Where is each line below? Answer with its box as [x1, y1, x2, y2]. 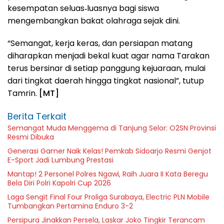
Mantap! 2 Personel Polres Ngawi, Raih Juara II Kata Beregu [7, 168, 208, 179]
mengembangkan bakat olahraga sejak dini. [7, 14, 180, 26]
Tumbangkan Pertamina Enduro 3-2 [7, 200, 133, 211]
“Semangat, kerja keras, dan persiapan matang [7, 37, 192, 49]
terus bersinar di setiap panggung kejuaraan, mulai [7, 62, 205, 74]
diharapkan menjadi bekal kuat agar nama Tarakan [7, 49, 209, 61]
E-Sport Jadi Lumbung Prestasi [7, 154, 113, 165]
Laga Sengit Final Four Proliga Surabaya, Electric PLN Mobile [7, 191, 209, 202]
